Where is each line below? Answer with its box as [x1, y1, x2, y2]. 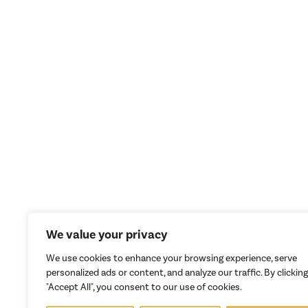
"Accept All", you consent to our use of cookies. [46, 281, 242, 294]
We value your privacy [46, 227, 167, 243]
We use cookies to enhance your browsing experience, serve [46, 252, 297, 265]
